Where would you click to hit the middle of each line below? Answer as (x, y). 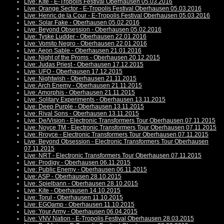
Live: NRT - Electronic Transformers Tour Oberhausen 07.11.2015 (113, 156)
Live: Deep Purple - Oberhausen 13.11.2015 (84, 107)
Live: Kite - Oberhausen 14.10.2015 (72, 191)
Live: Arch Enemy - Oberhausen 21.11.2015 (83, 86)
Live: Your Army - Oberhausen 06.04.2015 (81, 212)
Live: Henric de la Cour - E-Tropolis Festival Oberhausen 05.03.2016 (117, 16)
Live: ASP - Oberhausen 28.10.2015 (73, 177)
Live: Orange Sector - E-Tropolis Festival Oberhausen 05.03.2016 (113, 9)
